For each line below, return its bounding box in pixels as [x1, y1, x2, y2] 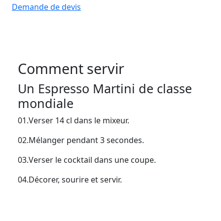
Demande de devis [12, 1, 81, 12]
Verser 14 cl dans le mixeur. [29, 115, 129, 126]
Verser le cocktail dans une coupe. [29, 154, 156, 165]
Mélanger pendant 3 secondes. [29, 135, 144, 146]
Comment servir [18, 59, 124, 78]
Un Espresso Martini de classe [18, 80, 192, 97]
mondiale [18, 95, 74, 111]
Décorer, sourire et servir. [29, 174, 122, 185]
